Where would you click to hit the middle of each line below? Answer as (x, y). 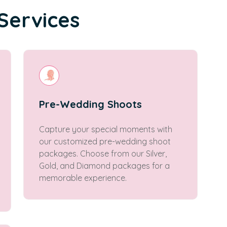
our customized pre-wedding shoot (105, 141)
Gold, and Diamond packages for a (104, 166)
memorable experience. (83, 178)
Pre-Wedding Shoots (90, 104)
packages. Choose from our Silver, (103, 154)
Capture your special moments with (106, 129)
